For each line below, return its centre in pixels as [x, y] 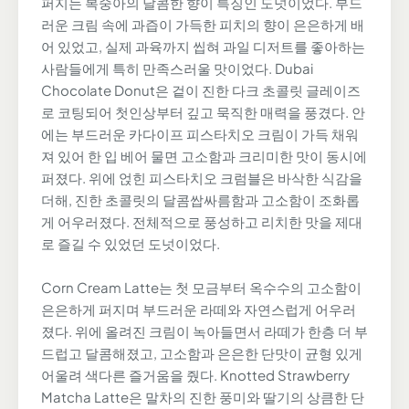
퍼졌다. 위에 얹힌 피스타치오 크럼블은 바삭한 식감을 [202, 178]
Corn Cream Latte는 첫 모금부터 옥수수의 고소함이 [201, 288]
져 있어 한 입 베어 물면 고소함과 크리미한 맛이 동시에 [204, 156]
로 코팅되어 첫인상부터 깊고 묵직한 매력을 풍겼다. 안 [203, 112]
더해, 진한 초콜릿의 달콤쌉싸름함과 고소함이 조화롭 [200, 200]
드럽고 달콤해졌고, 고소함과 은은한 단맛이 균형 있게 [202, 353]
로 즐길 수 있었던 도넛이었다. [131, 244]
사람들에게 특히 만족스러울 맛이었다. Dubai [177, 68]
